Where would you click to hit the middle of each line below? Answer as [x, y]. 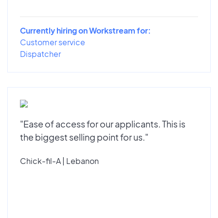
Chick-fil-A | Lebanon [59, 161]
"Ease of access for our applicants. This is [103, 124]
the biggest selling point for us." [84, 137]
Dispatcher [40, 54]
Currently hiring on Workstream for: [85, 31]
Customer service [53, 42]
